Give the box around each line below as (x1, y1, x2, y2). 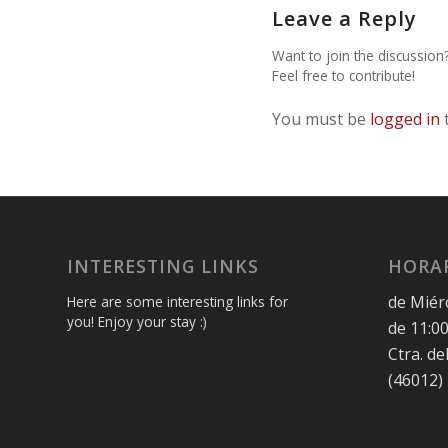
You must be (272, 108, 370, 131)
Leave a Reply (272, 5, 417, 33)
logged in (370, 108, 440, 131)
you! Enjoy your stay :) (67, 311, 207, 331)
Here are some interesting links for (67, 291, 288, 311)
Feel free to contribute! (272, 66, 415, 86)
